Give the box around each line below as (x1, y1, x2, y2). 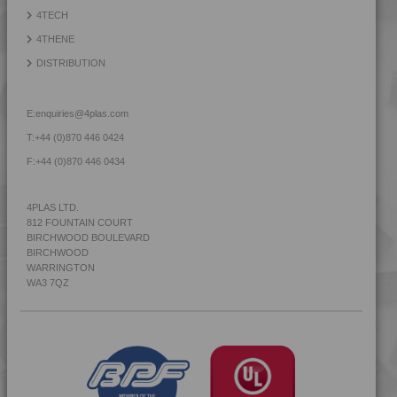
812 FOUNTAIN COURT (27, 216, 133, 228)
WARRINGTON (27, 261, 95, 273)
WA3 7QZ (27, 276, 69, 288)
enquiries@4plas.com (35, 107, 128, 119)
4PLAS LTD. (27, 201, 79, 213)
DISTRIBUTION (36, 57, 106, 68)
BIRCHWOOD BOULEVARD (27, 231, 150, 243)
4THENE (36, 33, 75, 44)
